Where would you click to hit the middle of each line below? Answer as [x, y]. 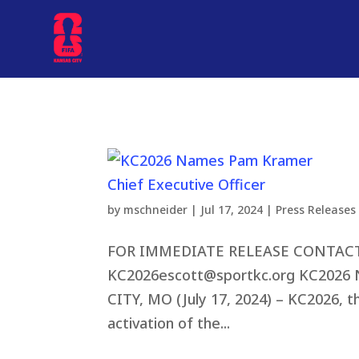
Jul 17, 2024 [232, 209]
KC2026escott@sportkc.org [202, 274]
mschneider [156, 209]
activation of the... [169, 323]
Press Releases [316, 209]
